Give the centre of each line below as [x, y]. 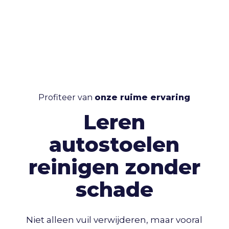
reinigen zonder [114, 167]
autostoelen [114, 145]
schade [114, 190]
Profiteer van [67, 97]
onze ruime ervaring [143, 97]
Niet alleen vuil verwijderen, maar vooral [114, 220]
